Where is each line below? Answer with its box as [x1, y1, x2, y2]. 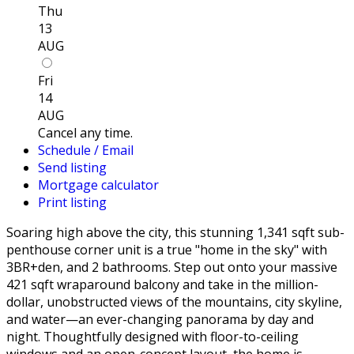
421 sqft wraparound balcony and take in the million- [6, 275, 318, 293]
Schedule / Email [38, 141, 134, 159]
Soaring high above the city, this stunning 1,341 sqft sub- [6, 223, 345, 241]
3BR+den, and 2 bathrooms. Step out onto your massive [6, 258, 337, 276]
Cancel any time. [38, 123, 133, 141]
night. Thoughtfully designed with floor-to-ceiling [6, 327, 299, 345]
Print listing [38, 193, 107, 211]
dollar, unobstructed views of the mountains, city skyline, [6, 292, 342, 311]
